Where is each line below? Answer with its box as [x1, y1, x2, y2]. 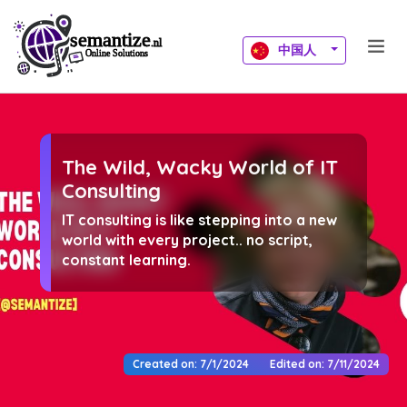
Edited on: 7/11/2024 [270, 356, 380, 371]
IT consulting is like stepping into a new [62, 210, 337, 229]
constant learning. [62, 250, 191, 269]
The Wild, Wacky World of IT [62, 154, 338, 180]
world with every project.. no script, [62, 230, 313, 249]
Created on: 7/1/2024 [133, 356, 249, 371]
